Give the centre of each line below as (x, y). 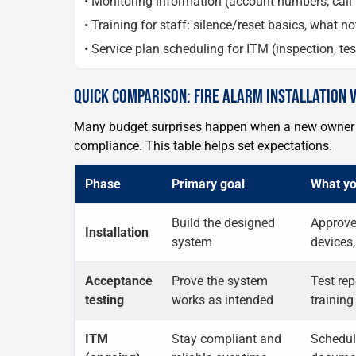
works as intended (222, 300)
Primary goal (208, 184)
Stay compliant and (226, 339)
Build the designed (223, 222)
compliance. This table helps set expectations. (203, 145)
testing (104, 300)
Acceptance (119, 281)
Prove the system (220, 281)
